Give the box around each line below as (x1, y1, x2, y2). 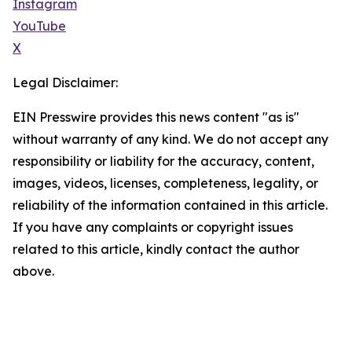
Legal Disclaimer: (13, 75, 118, 91)
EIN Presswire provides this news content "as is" (13, 109, 299, 126)
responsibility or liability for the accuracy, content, (13, 153, 314, 170)
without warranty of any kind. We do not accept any (13, 131, 328, 148)
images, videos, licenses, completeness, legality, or (13, 175, 318, 192)
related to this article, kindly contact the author (13, 241, 299, 258)
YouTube (13, 18, 66, 35)
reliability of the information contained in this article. (13, 197, 328, 214)
